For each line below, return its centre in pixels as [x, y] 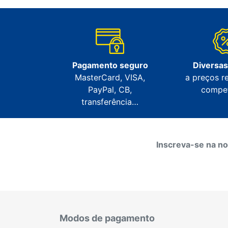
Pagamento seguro [110, 65]
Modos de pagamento [107, 218]
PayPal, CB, [110, 90]
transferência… [110, 102]
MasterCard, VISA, [110, 78]
